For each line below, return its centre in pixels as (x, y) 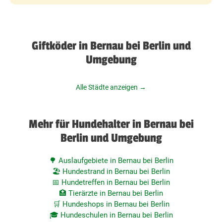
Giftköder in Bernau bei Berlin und (111, 46)
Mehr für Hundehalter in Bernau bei (111, 124)
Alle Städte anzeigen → (111, 87)
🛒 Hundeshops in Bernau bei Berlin (111, 204)
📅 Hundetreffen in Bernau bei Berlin (111, 183)
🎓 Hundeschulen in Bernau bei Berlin (111, 215)
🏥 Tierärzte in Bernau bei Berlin (111, 194)
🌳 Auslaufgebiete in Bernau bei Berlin (111, 161)
